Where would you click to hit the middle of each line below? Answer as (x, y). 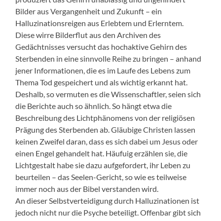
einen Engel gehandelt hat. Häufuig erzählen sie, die (102, 153)
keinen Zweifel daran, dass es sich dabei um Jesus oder (107, 141)
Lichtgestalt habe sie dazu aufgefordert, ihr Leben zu (103, 165)
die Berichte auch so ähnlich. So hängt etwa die (94, 106)
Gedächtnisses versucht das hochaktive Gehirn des (101, 46)
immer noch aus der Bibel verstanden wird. (87, 188)
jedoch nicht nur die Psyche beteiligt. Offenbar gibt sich (108, 212)
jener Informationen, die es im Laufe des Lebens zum (103, 70)
